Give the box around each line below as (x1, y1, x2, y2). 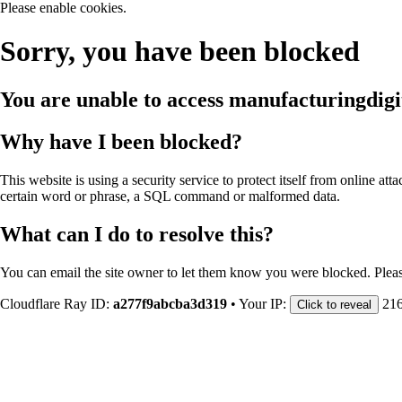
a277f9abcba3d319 (113, 295, 227, 311)
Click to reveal (297, 297, 371, 311)
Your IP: (239, 295, 290, 311)
